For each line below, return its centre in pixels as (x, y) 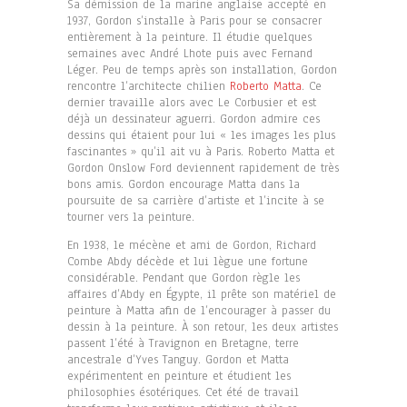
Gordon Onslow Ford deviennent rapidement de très (203, 168)
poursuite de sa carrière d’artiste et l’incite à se (196, 200)
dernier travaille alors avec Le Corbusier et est (192, 102)
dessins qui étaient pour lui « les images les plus (201, 135)
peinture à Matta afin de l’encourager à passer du (199, 310)
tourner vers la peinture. (131, 217)
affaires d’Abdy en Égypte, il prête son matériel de (202, 294)
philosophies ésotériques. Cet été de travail (183, 392)
